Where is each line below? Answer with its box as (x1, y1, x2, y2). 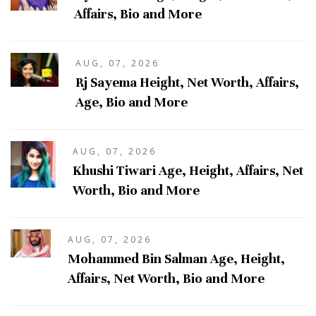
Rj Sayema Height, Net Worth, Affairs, (75, 73, 299, 90)
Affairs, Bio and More (74, 5, 202, 22)
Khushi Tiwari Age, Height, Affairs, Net (73, 162, 304, 178)
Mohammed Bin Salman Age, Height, (68, 250, 286, 267)
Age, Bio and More (75, 93, 188, 110)
